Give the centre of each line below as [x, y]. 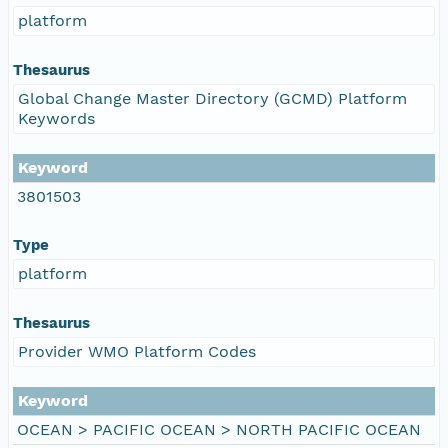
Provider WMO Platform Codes [137, 351]
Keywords [56, 118]
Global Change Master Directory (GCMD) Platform [212, 98]
